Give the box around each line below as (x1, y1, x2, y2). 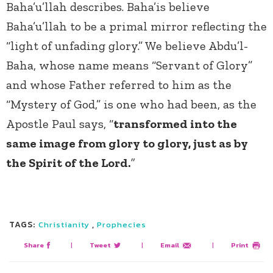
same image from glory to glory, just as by (6, 136, 248, 151)
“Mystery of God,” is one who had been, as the (6, 97, 257, 112)
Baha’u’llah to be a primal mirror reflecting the (6, 19, 267, 34)
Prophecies (96, 219, 146, 231)
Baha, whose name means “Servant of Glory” (6, 58, 252, 73)
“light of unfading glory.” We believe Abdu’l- (6, 38, 248, 54)
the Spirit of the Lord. (6, 155, 130, 171)
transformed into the (113, 116, 237, 132)
